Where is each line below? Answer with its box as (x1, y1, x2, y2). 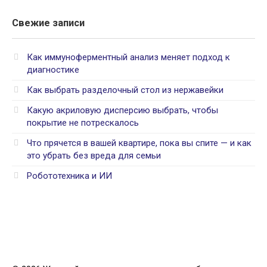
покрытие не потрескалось (27, 117, 139, 128)
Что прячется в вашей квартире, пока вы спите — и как (27, 137, 252, 148)
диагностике (27, 64, 79, 75)
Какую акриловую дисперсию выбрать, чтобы (27, 104, 218, 116)
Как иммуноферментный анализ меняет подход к (27, 51, 230, 63)
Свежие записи (12, 17, 85, 29)
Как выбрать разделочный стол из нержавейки (27, 84, 223, 95)
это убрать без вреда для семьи (27, 150, 161, 161)
